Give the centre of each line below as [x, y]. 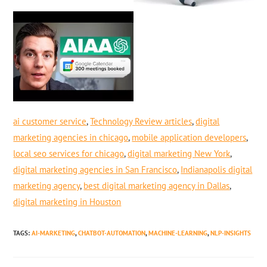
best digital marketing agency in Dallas [157, 186]
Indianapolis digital [217, 170]
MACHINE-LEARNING [178, 233]
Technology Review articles [141, 122]
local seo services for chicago [69, 154]
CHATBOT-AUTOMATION [112, 233]
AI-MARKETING [54, 233]
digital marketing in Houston [67, 202]
